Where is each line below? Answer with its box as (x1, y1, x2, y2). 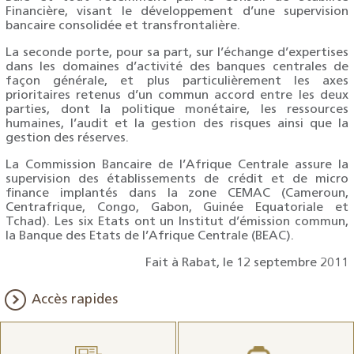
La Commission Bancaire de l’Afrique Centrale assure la (6, 159, 348, 171)
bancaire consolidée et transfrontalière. (6, 20, 240, 32)
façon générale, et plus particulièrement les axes (6, 75, 348, 88)
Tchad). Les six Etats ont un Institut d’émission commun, (6, 216, 348, 228)
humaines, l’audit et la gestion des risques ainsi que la (6, 118, 348, 130)
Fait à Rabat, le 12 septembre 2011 (145, 257, 348, 269)
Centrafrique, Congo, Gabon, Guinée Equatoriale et (6, 201, 348, 214)
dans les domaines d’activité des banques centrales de (6, 61, 348, 73)
